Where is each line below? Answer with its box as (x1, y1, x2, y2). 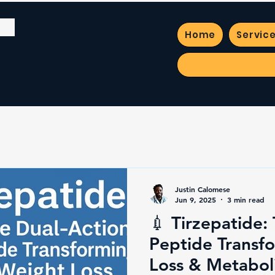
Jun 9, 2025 (175, 195, 216, 204)
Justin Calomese (175, 184, 230, 194)
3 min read (227, 195, 265, 204)
